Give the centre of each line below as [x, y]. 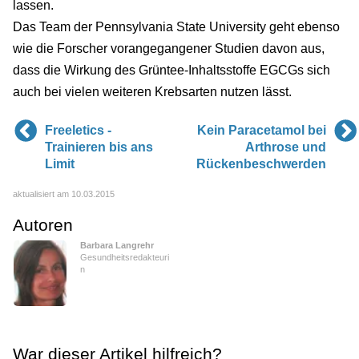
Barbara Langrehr [117, 246]
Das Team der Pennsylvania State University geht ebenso [176, 27]
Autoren [43, 225]
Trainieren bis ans [99, 147]
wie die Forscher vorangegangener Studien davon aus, [169, 49]
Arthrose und [285, 147]
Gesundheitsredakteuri [125, 258]
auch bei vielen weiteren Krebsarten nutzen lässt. [152, 92]
